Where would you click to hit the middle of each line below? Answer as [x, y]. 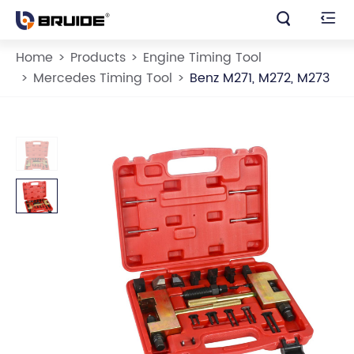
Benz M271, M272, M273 [260, 78]
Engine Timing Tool [202, 58]
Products [98, 58]
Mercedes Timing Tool [103, 78]
